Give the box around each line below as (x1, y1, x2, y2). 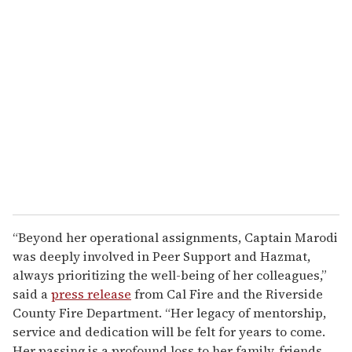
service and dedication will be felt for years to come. (13, 322, 325, 340)
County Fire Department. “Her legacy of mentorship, (13, 303, 326, 321)
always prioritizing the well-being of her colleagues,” (13, 266, 327, 284)
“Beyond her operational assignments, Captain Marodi (13, 228, 338, 246)
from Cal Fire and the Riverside (131, 284, 323, 302)
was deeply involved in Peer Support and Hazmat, (13, 247, 310, 265)
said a (13, 284, 51, 302)
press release (51, 284, 131, 302)
